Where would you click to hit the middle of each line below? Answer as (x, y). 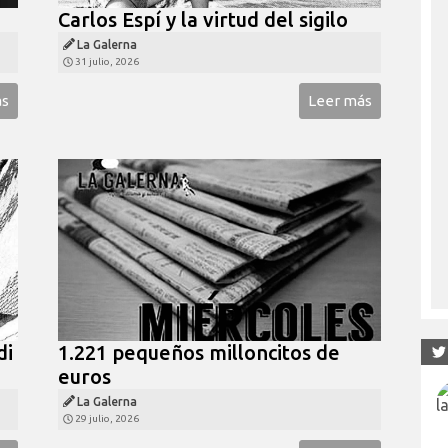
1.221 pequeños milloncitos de (198, 352)
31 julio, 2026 (106, 61)
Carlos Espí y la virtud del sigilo (205, 19)
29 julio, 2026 (106, 418)
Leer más (340, 100)
